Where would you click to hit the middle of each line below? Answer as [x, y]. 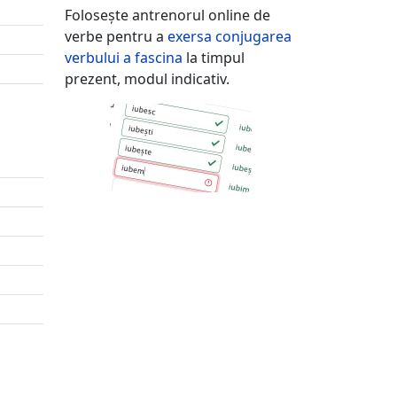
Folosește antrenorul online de [167, 15]
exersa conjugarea [230, 36]
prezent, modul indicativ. [147, 78]
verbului [94, 57]
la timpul [214, 57]
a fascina [153, 57]
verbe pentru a [116, 36]
